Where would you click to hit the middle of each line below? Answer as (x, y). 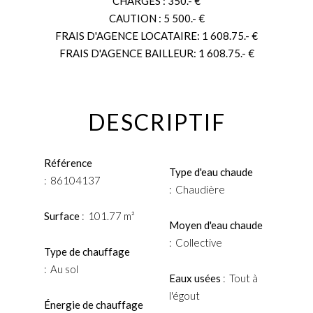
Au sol (64, 269)
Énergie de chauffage (94, 305)
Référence (68, 163)
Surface (63, 216)
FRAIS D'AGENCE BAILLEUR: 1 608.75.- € (156, 53)
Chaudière (200, 189)
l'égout (184, 295)
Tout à (243, 278)
